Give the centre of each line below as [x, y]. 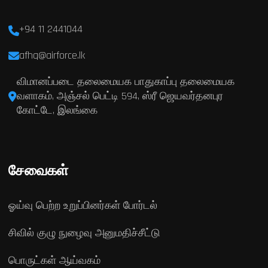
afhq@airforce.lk [52, 55]
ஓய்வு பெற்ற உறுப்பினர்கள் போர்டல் [83, 205]
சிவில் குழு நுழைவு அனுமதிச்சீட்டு [84, 233]
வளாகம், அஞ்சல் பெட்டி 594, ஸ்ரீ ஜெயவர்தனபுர [120, 96]
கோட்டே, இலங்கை [57, 110]
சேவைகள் [38, 171]
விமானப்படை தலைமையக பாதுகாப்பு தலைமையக [125, 81]
